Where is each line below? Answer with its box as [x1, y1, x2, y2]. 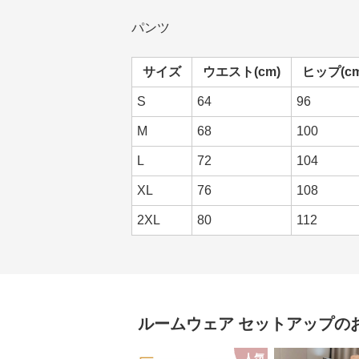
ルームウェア [138, 315, 234, 333]
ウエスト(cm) [203, 65, 280, 79]
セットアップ [238, 315, 334, 333]
